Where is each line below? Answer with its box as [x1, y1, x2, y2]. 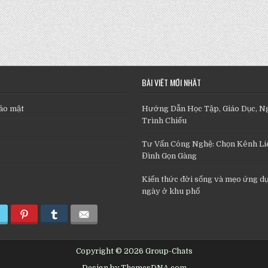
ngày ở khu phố [141, 186, 200, 196]
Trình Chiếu [141, 115, 187, 125]
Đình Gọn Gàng [141, 151, 197, 160]
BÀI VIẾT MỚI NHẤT [141, 75, 201, 89]
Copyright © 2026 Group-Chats [75, 247, 193, 256]
